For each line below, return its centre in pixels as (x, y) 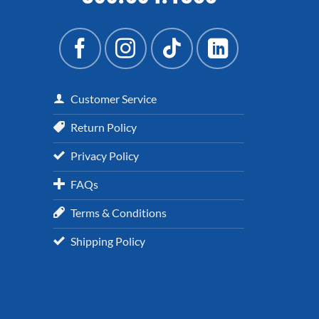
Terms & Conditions (119, 212)
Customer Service (114, 98)
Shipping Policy (108, 241)
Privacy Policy (105, 155)
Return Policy (104, 127)
